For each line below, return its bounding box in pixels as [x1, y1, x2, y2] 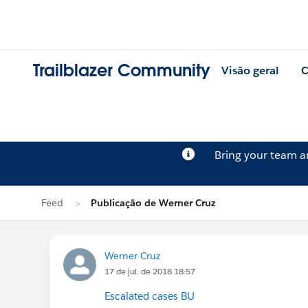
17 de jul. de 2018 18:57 [104, 265, 195, 277]
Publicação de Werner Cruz [91, 197, 216, 209]
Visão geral [221, 63, 279, 78]
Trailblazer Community [33, 60, 210, 82]
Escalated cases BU [104, 289, 195, 302]
